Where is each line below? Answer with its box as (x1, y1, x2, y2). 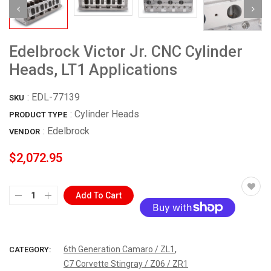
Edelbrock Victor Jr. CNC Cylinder (9, 42, 243, 60)
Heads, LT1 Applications (9, 60, 177, 79)
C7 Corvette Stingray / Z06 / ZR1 (64, 258, 188, 269)
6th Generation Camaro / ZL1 (64, 244, 175, 254)
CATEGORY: (9, 244, 51, 254)
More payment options (140, 227, 235, 240)
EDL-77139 (31, 91, 80, 103)
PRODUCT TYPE (9, 109, 67, 119)
